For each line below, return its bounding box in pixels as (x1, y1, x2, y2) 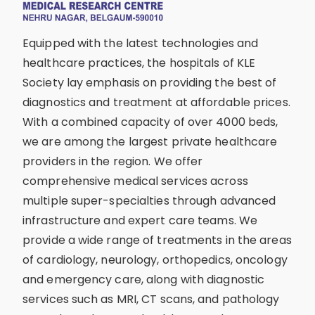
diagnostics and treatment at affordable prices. (22, 94, 290, 110)
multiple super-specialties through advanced (22, 192, 276, 209)
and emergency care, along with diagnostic (22, 271, 265, 288)
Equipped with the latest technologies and (22, 34, 259, 51)
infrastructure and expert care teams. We (22, 212, 258, 229)
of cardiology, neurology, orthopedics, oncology (22, 251, 288, 268)
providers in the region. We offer (22, 153, 203, 169)
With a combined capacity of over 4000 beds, (22, 113, 278, 130)
